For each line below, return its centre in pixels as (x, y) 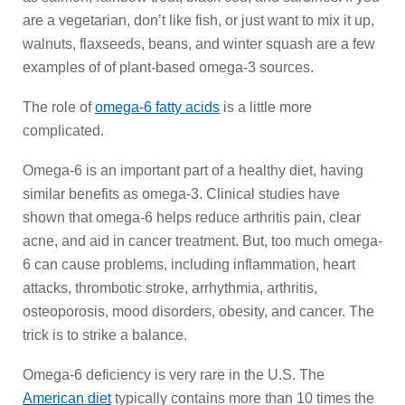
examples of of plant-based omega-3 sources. (168, 67)
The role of (59, 107)
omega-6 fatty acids (157, 107)
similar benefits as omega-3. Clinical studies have (181, 194)
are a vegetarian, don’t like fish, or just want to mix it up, (198, 20)
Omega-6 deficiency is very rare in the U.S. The (174, 375)
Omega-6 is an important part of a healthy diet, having (193, 170)
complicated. (63, 131)
